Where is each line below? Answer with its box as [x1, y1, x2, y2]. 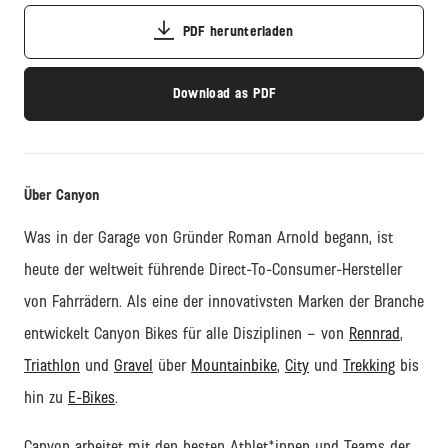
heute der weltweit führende [24, 261, 209, 279]
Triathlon [24, 357, 80, 375]
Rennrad [349, 325, 400, 343]
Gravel [114, 357, 153, 375]
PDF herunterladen [182, 24, 294, 40]
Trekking [343, 357, 395, 375]
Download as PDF [172, 86, 276, 102]
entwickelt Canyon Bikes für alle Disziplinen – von [24, 325, 349, 343]
